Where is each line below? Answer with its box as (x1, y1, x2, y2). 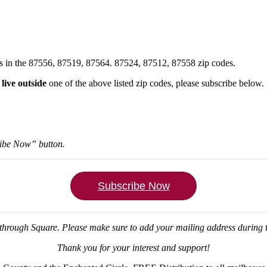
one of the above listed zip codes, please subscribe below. (46, 77, 264, 88)
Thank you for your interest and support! (57, 242, 210, 253)
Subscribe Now (97, 179, 170, 192)
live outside (2, 77, 46, 88)
